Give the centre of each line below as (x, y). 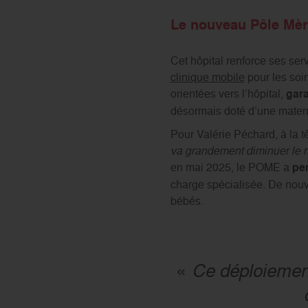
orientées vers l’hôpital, (228, 94)
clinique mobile (207, 77)
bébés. (187, 201)
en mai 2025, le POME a (231, 167)
